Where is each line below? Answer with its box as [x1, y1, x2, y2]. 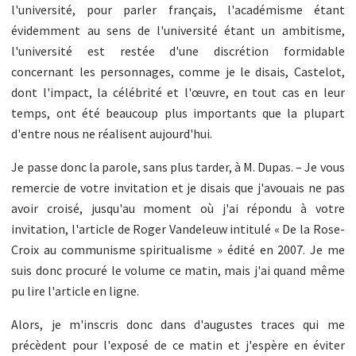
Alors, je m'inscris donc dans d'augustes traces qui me [11, 315, 345, 332]
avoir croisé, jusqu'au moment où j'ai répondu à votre [11, 199, 345, 216]
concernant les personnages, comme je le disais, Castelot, [11, 63, 345, 79]
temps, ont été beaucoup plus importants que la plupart [11, 104, 345, 121]
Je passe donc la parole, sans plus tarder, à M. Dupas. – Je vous [11, 158, 345, 175]
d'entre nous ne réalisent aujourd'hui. [11, 125, 213, 141]
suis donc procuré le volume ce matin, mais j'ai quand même [11, 261, 345, 278]
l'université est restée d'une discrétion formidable [11, 42, 345, 59]
